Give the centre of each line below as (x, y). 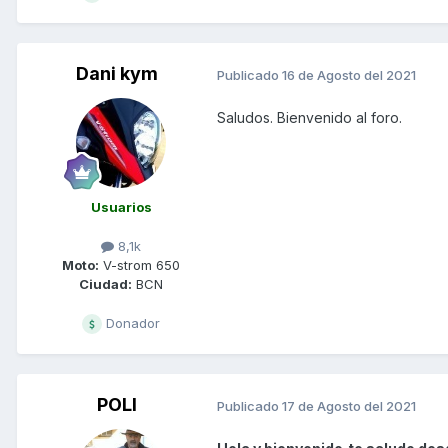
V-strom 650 (139, 265)
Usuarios (121, 207)
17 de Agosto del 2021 (349, 405)
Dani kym (117, 74)
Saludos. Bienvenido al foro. (309, 118)
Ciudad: (105, 284)
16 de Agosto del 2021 (349, 74)
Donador (131, 323)
